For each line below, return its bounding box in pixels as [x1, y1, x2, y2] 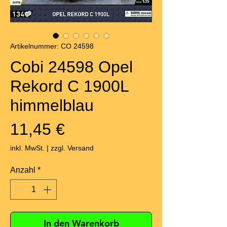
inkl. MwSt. [10, 144, 45, 153]
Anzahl [10, 166, 35, 175]
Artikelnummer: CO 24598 [10, 42, 94, 51]
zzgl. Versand [51, 144, 94, 153]
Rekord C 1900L [10, 77, 129, 96]
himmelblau [10, 96, 94, 115]
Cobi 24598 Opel [10, 58, 133, 77]
